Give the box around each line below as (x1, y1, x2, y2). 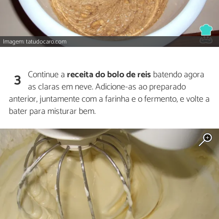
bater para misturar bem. (9, 104, 96, 119)
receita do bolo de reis (67, 67, 152, 83)
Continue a (28, 67, 67, 83)
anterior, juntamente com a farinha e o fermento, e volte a (9, 92, 210, 107)
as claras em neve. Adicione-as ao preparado (28, 80, 186, 95)
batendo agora (151, 67, 205, 83)
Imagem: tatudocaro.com (3, 36, 67, 47)
